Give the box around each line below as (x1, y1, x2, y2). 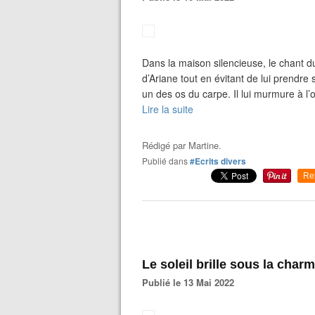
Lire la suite (142, 102, 193, 116)
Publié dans (148, 155, 188, 167)
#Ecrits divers (190, 155, 246, 167)
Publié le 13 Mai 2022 (148, 276, 234, 289)
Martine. (188, 139, 221, 152)
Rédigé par (142, 139, 188, 152)
